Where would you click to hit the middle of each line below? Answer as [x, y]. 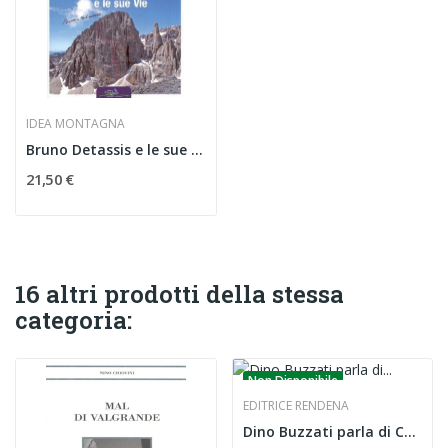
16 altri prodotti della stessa [179, 294]
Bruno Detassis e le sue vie [197, 150]
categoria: [73, 320]
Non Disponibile [292, 381]
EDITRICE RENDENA [295, 406]
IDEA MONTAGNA [75, 124]
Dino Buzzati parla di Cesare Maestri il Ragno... [409, 432]
